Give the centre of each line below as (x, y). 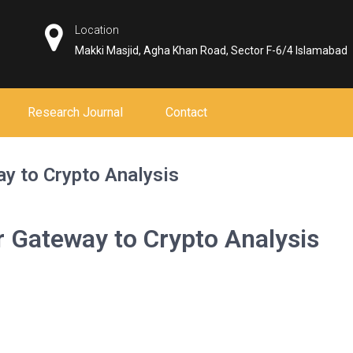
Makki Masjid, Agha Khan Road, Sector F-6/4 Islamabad (212, 50)
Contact (186, 112)
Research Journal (75, 112)
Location (97, 30)
